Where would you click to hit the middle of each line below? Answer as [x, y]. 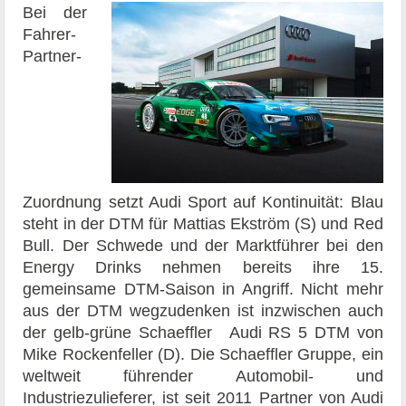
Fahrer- [50, 34]
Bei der [55, 12]
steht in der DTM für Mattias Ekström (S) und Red [203, 223]
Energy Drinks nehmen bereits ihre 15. [203, 267]
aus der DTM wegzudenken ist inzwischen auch [203, 310]
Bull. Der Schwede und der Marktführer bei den [203, 245]
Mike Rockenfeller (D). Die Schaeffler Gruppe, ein [203, 354]
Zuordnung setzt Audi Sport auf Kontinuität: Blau [203, 202]
